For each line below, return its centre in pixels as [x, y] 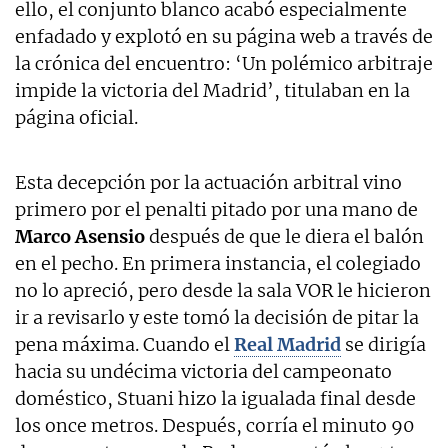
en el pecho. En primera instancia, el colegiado [218, 263]
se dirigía [383, 344]
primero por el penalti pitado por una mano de [216, 209]
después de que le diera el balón [284, 236]
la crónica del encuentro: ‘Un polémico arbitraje [224, 63]
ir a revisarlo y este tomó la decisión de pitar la [217, 317]
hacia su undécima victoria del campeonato [203, 371]
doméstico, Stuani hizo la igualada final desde [215, 398]
